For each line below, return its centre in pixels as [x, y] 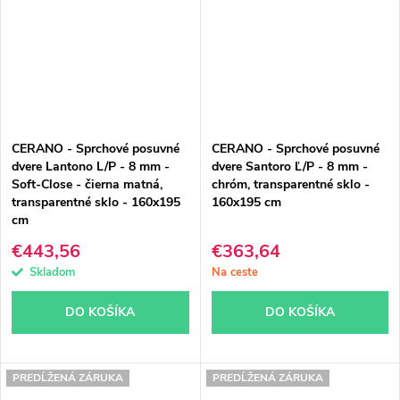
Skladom [52, 272]
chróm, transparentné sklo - [290, 185]
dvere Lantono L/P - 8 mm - [91, 167]
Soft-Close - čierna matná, [87, 185]
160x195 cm [246, 203]
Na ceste [234, 272]
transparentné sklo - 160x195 [96, 203]
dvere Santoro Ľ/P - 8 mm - [289, 167]
